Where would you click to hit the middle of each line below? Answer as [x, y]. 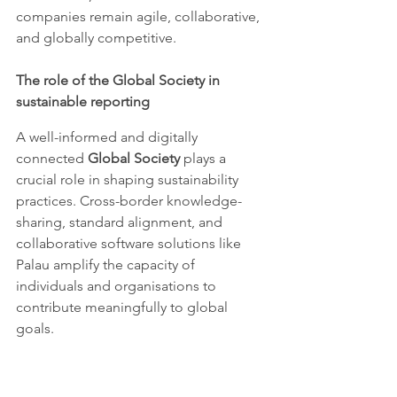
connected [52, 158]
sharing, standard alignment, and [121, 222]
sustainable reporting [83, 101]
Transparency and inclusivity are [116, 370]
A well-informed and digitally [109, 136]
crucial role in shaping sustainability [129, 179]
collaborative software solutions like [130, 243]
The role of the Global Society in [120, 80]
